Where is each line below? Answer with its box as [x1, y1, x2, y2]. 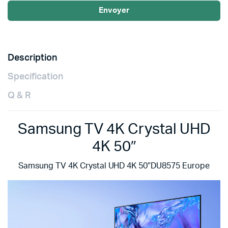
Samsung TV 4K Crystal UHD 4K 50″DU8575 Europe [18, 162, 210, 170]
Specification [8, 72, 63, 81]
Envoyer [99, 7, 129, 14]
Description [8, 53, 57, 63]
